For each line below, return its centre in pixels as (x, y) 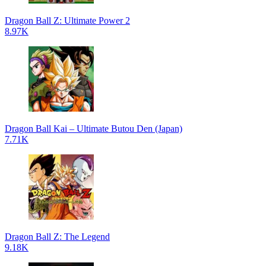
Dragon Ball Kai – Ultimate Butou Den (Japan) (94, 128)
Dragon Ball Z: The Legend (57, 236)
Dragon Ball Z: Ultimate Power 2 (67, 20)
